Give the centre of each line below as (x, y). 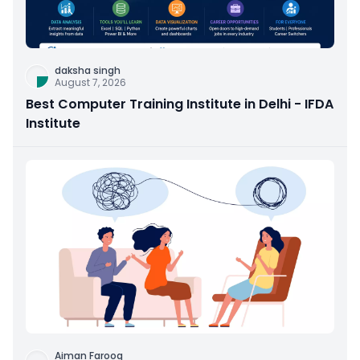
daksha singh (88, 70)
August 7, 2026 (90, 82)
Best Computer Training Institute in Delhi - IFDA (180, 104)
